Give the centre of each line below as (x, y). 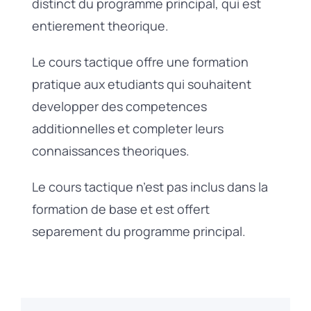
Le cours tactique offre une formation (140, 61)
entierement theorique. (100, 25)
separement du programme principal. (138, 231)
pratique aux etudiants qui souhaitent (141, 84)
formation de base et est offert (120, 209)
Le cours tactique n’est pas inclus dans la (150, 186)
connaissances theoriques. (110, 150)
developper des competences (119, 106)
